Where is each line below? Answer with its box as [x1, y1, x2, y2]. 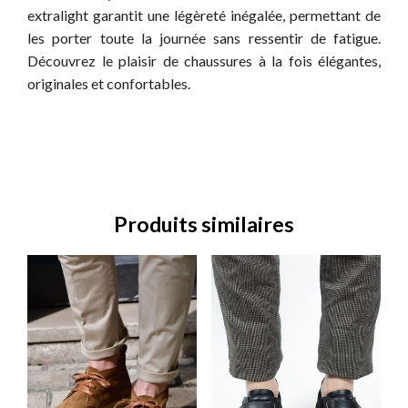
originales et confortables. [27, 75, 190, 93]
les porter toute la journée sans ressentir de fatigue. [27, 29, 381, 47]
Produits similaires [114, 211, 294, 238]
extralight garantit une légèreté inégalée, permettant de [27, 6, 381, 25]
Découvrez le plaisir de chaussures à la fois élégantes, [27, 52, 381, 70]
